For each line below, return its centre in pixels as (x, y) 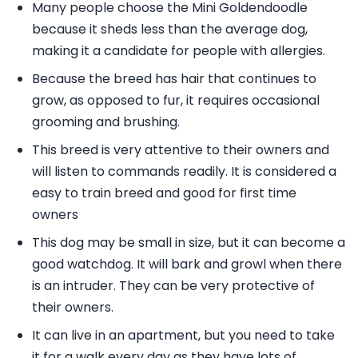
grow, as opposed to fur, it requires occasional (176, 100)
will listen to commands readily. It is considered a (184, 171)
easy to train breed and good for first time (164, 193)
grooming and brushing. (106, 121)
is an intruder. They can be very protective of (173, 285)
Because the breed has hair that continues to (174, 78)
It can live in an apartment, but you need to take (183, 335)
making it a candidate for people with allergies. (179, 50)
